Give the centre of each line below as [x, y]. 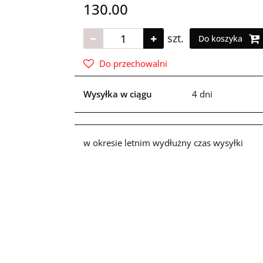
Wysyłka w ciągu [117, 94]
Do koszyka [221, 39]
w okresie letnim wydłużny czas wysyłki [163, 143]
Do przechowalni [133, 64]
